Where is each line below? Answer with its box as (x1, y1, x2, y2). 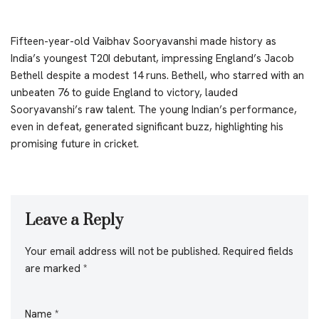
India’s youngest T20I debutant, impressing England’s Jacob (11, 51, 294, 66)
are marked (25, 261, 83, 276)
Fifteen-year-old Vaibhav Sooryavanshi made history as (11, 33, 276, 48)
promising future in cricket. (11, 136, 139, 151)
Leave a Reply (25, 210, 123, 230)
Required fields (223, 244, 293, 258)
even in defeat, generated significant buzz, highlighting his (11, 119, 283, 134)
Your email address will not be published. (25, 244, 220, 258)
